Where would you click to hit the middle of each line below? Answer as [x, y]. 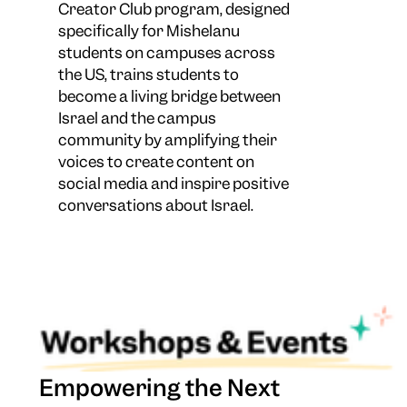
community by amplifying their [167, 139]
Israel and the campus [137, 118]
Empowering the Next [160, 388]
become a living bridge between [169, 96]
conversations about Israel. [155, 205]
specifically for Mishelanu [149, 30]
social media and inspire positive [173, 183]
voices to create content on [156, 161]
